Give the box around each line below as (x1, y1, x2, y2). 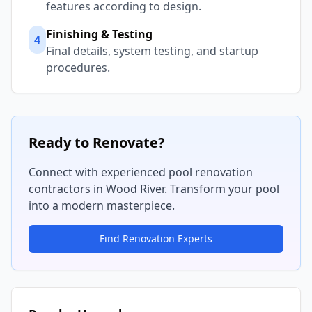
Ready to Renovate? (29, 133, 165, 152)
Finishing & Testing (46, 26, 153, 42)
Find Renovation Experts (100, 232, 212, 245)
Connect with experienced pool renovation (29, 164, 253, 180)
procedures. (46, 60, 110, 75)
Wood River (106, 181, 164, 196)
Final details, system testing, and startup (46, 43, 258, 58)
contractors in (29, 181, 106, 196)
